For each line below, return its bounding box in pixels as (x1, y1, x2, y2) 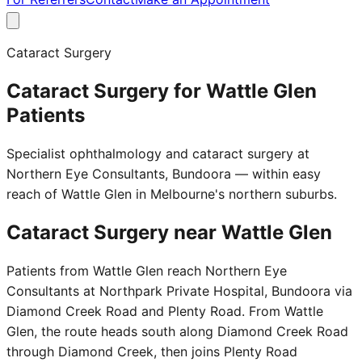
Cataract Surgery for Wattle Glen (6, 78, 317, 103)
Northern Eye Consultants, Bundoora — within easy (6, 165, 321, 182)
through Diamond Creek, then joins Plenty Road (6, 343, 297, 360)
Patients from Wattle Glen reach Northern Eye (6, 262, 287, 279)
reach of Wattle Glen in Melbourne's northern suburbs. (6, 185, 337, 202)
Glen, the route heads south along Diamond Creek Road (6, 322, 348, 339)
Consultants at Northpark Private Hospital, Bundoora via (6, 282, 352, 299)
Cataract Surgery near (6, 220, 221, 244)
